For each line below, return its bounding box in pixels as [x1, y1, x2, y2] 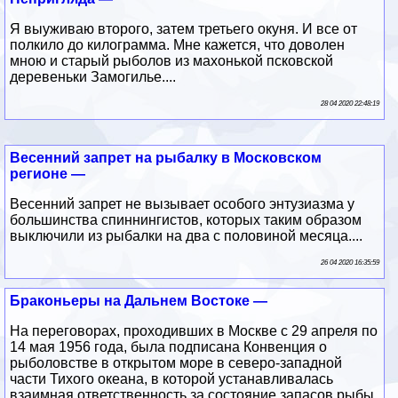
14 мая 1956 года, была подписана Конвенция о [10, 338, 328, 354]
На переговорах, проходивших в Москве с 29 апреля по [10, 322, 378, 338]
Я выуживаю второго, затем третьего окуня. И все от [10, 20, 358, 36]
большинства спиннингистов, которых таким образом [10, 211, 362, 227]
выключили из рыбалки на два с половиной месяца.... [10, 227, 363, 243]
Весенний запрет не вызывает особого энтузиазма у [10, 195, 355, 211]
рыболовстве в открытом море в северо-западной [10, 354, 343, 370]
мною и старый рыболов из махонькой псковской [10, 52, 334, 68]
